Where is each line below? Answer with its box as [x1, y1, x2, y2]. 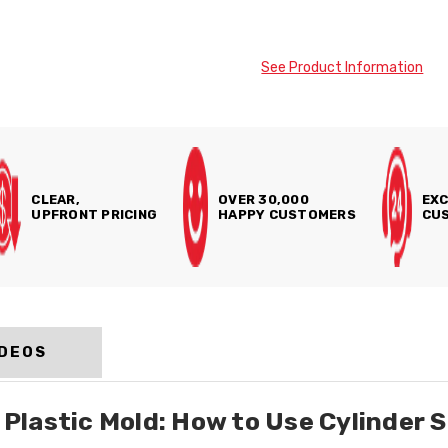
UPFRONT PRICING [31, 207, 158, 222]
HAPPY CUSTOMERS [218, 207, 356, 222]
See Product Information [261, 59, 424, 76]
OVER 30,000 [218, 192, 309, 207]
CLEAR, [31, 192, 80, 207]
